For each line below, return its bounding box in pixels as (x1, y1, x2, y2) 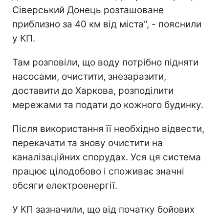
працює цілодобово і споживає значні (12, 165, 184, 177)
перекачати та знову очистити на (12, 137, 163, 149)
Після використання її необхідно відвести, (12, 123, 204, 134)
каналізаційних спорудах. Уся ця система (12, 151, 201, 163)
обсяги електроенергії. (12, 179, 117, 191)
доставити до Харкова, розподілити (12, 85, 174, 96)
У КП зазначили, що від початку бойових (12, 203, 195, 215)
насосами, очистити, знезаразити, (12, 70, 166, 82)
